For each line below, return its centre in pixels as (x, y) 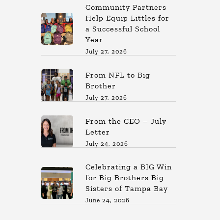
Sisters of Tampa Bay (127, 188)
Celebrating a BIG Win (129, 167)
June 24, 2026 (108, 200)
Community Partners (126, 7)
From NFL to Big (118, 75)
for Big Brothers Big (125, 178)
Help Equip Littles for (128, 18)
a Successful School (123, 29)
